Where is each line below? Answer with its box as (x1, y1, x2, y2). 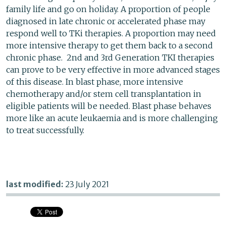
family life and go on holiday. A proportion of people (6, 4, 210, 15)
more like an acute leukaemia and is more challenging (6, 113, 218, 124)
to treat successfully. (6, 125, 84, 136)
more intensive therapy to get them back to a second (6, 40, 213, 51)
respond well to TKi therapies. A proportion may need (6, 28, 216, 39)
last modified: (6, 179, 65, 190)
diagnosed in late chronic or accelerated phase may (6, 16, 205, 27)
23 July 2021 (65, 179, 109, 190)
